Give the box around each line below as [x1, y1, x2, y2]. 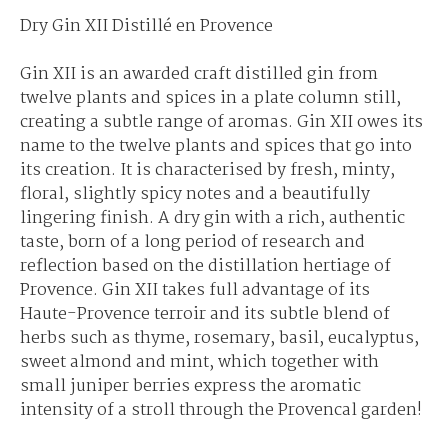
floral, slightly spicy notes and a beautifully [20, 181, 370, 208]
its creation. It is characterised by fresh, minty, [20, 157, 395, 184]
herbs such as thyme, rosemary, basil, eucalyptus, [20, 325, 419, 352]
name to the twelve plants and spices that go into [20, 133, 412, 160]
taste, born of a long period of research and [20, 229, 365, 256]
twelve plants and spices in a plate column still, [20, 85, 401, 112]
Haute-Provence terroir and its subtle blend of [20, 301, 390, 328]
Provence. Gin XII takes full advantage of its [20, 277, 370, 304]
